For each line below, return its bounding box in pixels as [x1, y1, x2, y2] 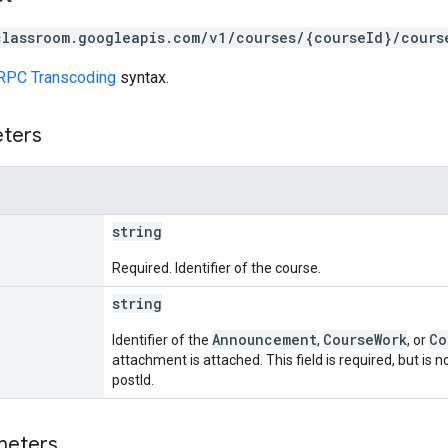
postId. [112, 371, 154, 388]
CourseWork [323, 329, 407, 349]
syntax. [116, 67, 169, 87]
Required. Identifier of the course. [112, 259, 321, 276]
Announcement [212, 329, 317, 349]
